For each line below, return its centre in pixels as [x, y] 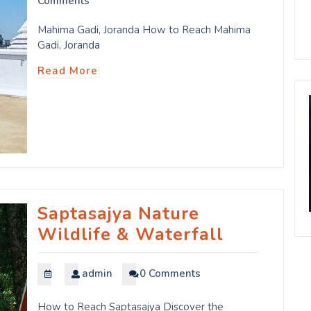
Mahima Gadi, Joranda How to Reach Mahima [144, 30]
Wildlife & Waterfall [131, 234]
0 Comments [170, 273]
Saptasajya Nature [118, 213]
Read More [68, 70]
